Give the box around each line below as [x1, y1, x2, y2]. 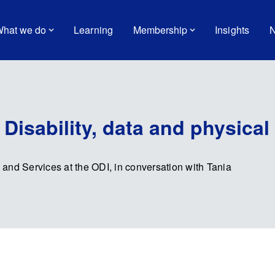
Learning [73, 23, 114, 37]
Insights [214, 23, 250, 37]
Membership [133, 23, 187, 37]
